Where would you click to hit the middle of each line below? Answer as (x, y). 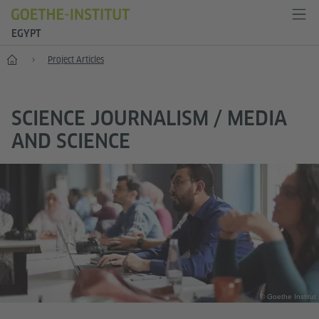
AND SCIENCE (71, 141)
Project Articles (76, 59)
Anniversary (32, 58)
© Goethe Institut (288, 297)
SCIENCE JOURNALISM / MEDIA (149, 118)
